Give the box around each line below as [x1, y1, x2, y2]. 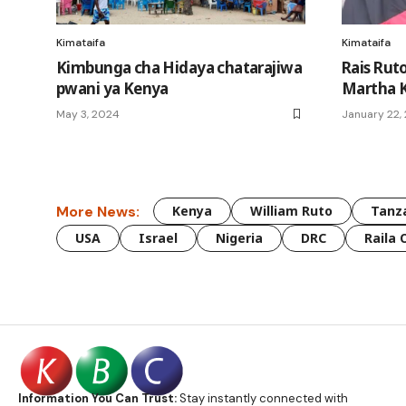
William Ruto [250, 202, 333, 220]
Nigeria [216, 229, 263, 247]
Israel [139, 229, 178, 247]
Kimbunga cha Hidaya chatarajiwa [56, 57, 302, 79]
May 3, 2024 [56, 107, 120, 122]
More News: [56, 201, 140, 221]
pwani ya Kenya [56, 78, 169, 100]
